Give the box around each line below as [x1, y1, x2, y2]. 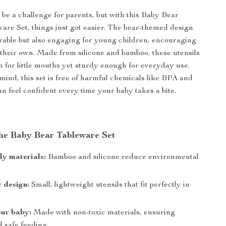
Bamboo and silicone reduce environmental [46, 153, 199, 161]
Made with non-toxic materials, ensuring [31, 209, 176, 217]
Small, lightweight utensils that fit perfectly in [29, 181, 190, 189]
